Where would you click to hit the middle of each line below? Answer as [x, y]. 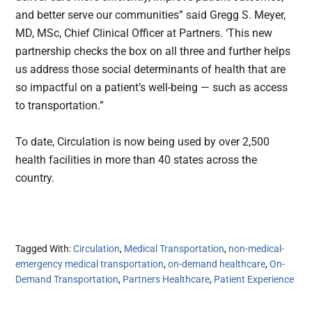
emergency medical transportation [90, 264]
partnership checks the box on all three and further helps [153, 51]
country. [35, 178]
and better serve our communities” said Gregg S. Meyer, [151, 15]
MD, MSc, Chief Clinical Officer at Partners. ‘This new [144, 33]
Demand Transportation [67, 280]
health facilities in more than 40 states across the [136, 159]
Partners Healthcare [166, 280]
